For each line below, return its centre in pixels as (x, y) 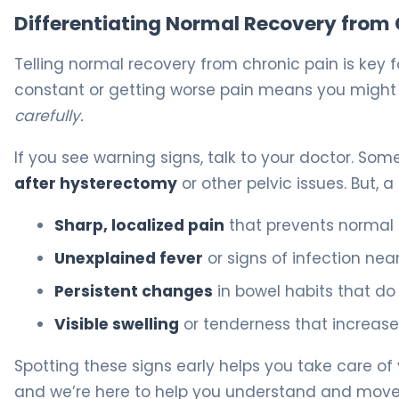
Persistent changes (134, 292)
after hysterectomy (96, 184)
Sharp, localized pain (139, 226)
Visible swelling (117, 325)
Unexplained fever (129, 259)
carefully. (49, 116)
